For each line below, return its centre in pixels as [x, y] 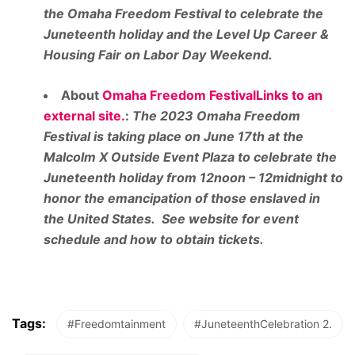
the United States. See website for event [171, 219]
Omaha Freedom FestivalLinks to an [212, 95]
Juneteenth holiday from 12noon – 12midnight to [193, 178]
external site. [84, 116]
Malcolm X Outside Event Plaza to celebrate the [190, 157]
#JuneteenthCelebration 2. [263, 324]
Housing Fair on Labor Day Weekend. [160, 55]
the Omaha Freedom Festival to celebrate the [183, 14]
